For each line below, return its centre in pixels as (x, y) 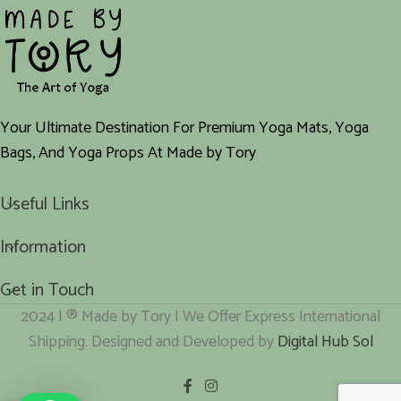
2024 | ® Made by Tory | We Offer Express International (200, 317)
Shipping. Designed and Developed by (153, 342)
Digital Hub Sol (325, 342)
